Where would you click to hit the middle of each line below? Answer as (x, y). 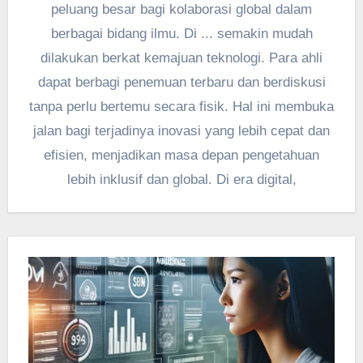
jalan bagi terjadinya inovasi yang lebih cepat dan (181, 130)
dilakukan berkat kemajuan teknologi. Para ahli (181, 58)
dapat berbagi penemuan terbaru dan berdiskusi (181, 82)
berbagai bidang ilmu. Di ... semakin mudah (181, 33)
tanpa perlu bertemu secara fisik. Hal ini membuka (181, 106)
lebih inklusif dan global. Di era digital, (181, 179)
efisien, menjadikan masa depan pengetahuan (181, 155)
